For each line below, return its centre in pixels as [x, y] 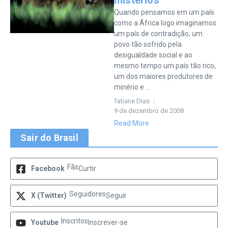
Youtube [45, 222]
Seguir [116, 195]
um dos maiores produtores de [163, 76]
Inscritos [75, 221]
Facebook [48, 168]
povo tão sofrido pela [148, 44]
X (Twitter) [49, 195]
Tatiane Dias [132, 101]
